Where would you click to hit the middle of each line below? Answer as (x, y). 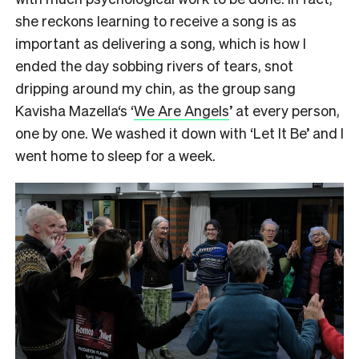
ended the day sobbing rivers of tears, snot (154, 65)
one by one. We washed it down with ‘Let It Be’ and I (179, 132)
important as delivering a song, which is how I (161, 42)
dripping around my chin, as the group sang (155, 87)
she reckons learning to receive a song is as (156, 20)
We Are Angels (182, 110)
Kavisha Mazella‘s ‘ (75, 110)
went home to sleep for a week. (117, 155)
